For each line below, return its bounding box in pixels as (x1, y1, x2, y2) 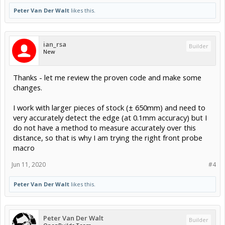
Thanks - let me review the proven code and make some (13, 72, 201, 83)
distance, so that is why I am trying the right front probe (13, 133, 202, 143)
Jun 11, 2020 (12, 160, 46, 169)
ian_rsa (43, 40, 66, 49)
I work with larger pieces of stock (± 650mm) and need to (13, 102, 205, 113)
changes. (13, 82, 42, 93)
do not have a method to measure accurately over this (13, 123, 196, 133)
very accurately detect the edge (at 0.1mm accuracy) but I (13, 113, 207, 123)
